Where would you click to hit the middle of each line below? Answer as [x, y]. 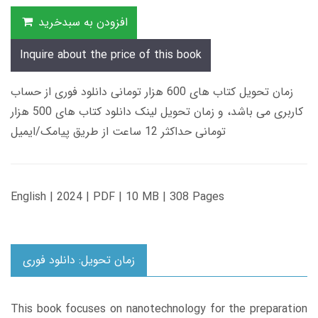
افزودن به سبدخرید [83, 23]
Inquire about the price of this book [111, 55]
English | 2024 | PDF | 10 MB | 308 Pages [117, 197]
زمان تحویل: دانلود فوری [79, 261]
